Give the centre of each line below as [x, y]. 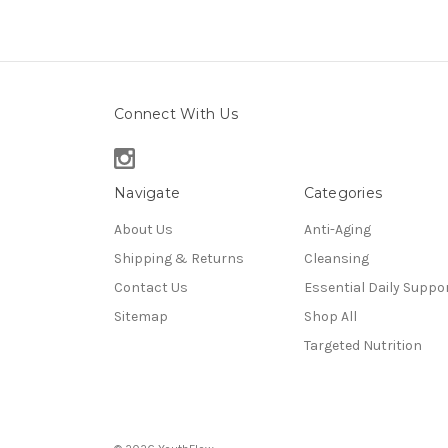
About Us [143, 229]
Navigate [147, 192]
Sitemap [141, 316]
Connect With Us [176, 113]
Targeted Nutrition [362, 345]
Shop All [330, 316]
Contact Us [151, 287]
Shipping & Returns [179, 258]
